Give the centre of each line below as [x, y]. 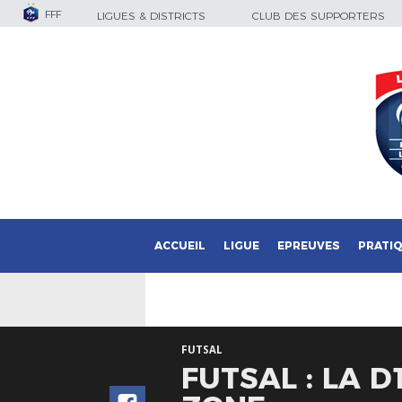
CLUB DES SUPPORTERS [319, 16]
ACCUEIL [180, 245]
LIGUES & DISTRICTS [151, 16]
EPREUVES [309, 245]
